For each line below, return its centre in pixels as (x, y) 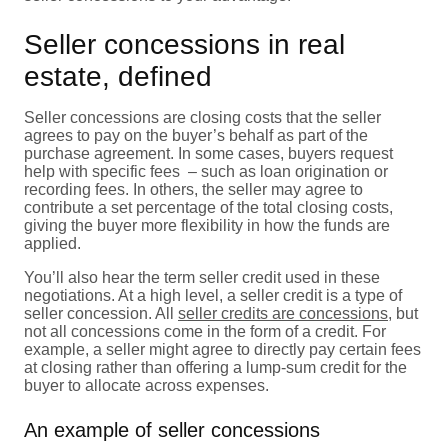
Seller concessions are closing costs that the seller (202, 117)
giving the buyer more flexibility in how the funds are (207, 225)
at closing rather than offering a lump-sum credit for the (215, 367)
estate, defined (118, 76)
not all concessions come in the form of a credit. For (205, 331)
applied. (52, 243)
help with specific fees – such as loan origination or (206, 171)
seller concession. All (101, 313)
